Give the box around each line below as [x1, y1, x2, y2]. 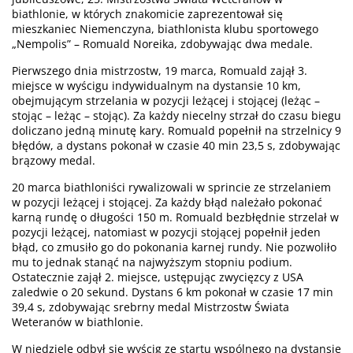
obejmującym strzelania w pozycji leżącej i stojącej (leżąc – [12, 92, 320, 108]
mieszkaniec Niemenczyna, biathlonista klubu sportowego [12, 20, 318, 36]
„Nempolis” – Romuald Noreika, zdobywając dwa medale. [12, 35, 313, 51]
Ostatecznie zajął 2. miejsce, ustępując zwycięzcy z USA [12, 269, 303, 284]
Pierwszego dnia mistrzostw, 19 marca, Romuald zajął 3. [12, 62, 307, 78]
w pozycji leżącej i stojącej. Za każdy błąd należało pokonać [12, 194, 322, 210]
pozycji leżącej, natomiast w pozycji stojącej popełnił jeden [12, 224, 321, 240]
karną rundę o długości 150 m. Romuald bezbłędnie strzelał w [12, 209, 339, 225]
